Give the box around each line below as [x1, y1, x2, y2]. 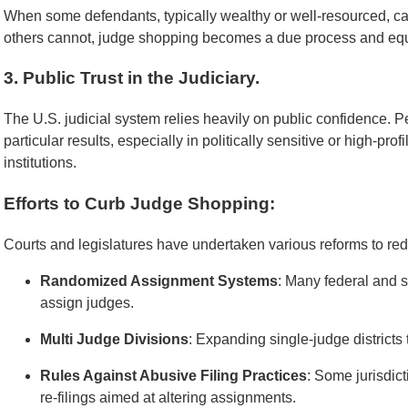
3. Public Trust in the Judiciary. [4, 68, 260, 88]
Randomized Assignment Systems [40, 272, 278, 289]
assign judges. [40, 294, 134, 311]
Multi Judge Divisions [40, 331, 189, 347]
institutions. [4, 155, 76, 171]
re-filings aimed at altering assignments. [40, 389, 296, 405]
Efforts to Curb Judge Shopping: [4, 193, 275, 213]
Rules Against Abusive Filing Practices [40, 367, 307, 383]
